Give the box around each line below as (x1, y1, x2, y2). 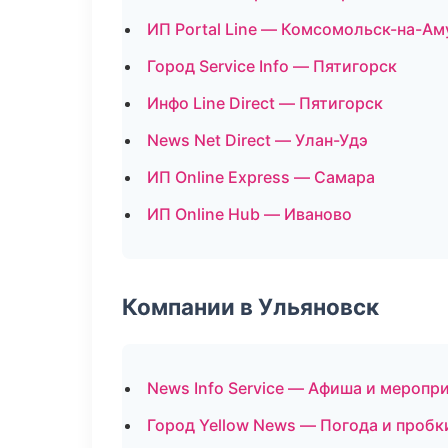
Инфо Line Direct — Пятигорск (147, 93, 383, 113)
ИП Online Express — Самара (147, 167, 375, 187)
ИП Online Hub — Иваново (147, 204, 352, 224)
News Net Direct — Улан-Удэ (147, 130, 368, 150)
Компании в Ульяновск (122, 293, 379, 320)
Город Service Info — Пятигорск (147, 56, 397, 76)
